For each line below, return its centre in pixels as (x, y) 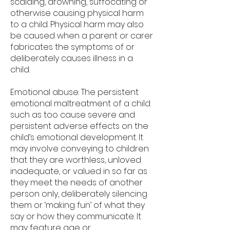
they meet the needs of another (76, 183)
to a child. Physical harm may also (77, 24)
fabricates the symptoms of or (72, 47)
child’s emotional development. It (77, 137)
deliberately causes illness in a (72, 58)
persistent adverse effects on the (79, 126)
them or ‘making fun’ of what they (78, 205)
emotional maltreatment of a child (80, 103)
